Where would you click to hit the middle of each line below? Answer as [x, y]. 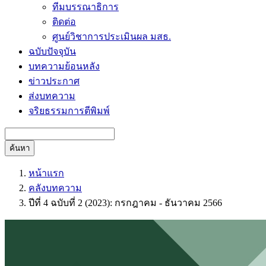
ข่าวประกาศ [54, 81]
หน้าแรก [46, 173]
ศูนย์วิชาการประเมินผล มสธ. [112, 37]
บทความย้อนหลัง [64, 66]
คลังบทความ [55, 188]
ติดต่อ [64, 22]
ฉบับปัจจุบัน [52, 51]
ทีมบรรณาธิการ [85, 7]
